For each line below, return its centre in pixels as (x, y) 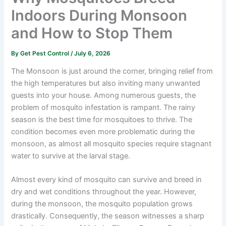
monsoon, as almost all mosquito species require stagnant (111, 144)
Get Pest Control (46, 53)
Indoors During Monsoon (99, 15)
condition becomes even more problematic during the (103, 132)
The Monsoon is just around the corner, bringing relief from (112, 71)
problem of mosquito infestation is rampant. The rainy (103, 108)
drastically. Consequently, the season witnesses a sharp (108, 216)
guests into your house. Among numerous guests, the (104, 96)
